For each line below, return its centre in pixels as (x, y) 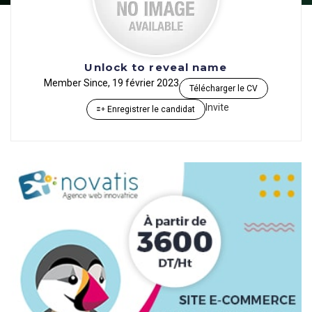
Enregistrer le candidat (150, 109)
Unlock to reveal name (156, 67)
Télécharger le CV (224, 88)
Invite (217, 107)
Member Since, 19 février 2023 (111, 83)
